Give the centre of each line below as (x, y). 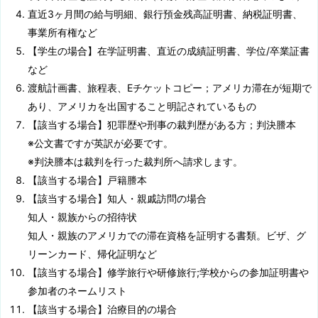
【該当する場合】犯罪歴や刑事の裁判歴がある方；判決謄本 (167, 125)
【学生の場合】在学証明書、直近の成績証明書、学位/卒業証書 (169, 51)
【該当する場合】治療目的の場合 (102, 309)
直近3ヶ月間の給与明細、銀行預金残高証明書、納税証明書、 (165, 14)
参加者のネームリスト (77, 291)
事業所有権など (62, 33)
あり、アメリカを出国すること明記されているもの (142, 106)
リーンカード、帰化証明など (92, 254)
